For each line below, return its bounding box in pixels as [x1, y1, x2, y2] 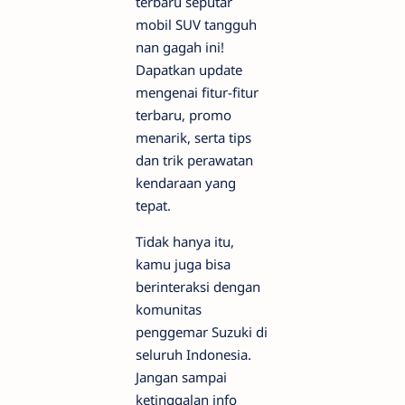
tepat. [136, 195, 174, 214]
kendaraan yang [136, 173, 236, 192]
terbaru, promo [136, 105, 231, 124]
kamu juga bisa [136, 254, 231, 273]
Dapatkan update [136, 60, 242, 79]
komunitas [136, 299, 202, 318]
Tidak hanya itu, [136, 231, 234, 250]
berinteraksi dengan [136, 277, 260, 296]
